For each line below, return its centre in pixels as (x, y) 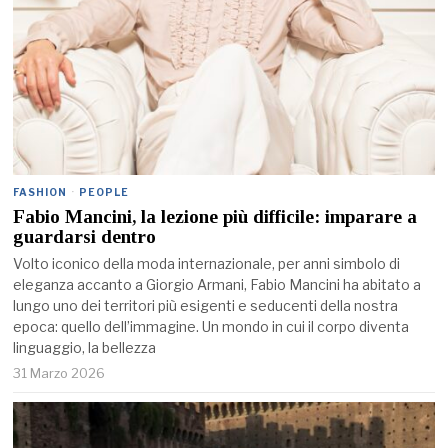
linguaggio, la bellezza (85, 348)
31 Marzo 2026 (59, 373)
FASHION (40, 192)
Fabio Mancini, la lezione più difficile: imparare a (215, 217)
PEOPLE (104, 192)
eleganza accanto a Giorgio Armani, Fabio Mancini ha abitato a (217, 285)
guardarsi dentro (85, 237)
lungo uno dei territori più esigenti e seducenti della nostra (206, 306)
